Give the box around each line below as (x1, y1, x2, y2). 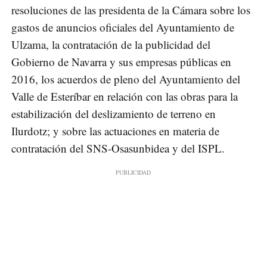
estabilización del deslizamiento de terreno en (11, 106, 216, 122)
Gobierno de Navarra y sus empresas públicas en (11, 54, 231, 70)
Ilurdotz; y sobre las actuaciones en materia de (11, 123, 219, 139)
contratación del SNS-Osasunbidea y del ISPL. (11, 141, 225, 156)
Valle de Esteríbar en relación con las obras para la (11, 89, 238, 104)
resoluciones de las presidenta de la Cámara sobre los (11, 2, 250, 18)
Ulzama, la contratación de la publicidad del (11, 37, 210, 52)
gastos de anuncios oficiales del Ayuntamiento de (11, 20, 234, 35)
